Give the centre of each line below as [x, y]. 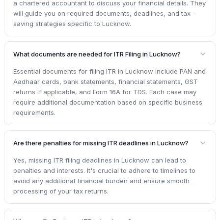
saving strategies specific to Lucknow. [72, 23]
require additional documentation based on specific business [108, 102]
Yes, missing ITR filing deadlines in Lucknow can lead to [100, 160]
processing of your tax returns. [61, 191]
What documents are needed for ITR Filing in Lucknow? [97, 54]
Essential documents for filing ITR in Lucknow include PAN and [110, 71]
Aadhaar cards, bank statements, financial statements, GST [106, 81]
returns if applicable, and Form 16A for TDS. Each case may [105, 92]
